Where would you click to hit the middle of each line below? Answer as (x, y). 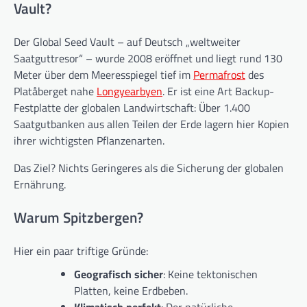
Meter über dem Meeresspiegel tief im (103, 75)
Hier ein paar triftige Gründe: (81, 250)
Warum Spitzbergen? (78, 217)
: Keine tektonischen (210, 274)
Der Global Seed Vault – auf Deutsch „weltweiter (127, 42)
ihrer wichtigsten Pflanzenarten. (89, 141)
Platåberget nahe (55, 91)
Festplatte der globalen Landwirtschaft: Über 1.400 (132, 108)
